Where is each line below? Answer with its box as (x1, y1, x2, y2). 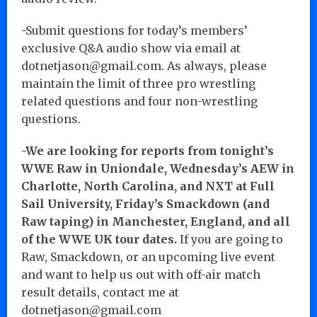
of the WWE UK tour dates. (21, 231, 177, 246)
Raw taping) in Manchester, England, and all (21, 214, 290, 229)
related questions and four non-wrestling (21, 93, 258, 108)
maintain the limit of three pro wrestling (21, 76, 255, 91)
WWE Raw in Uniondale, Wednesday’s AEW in (21, 161, 294, 175)
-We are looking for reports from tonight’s (21, 143, 274, 158)
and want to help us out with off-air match (21, 267, 260, 282)
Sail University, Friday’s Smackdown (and (21, 196, 270, 211)
